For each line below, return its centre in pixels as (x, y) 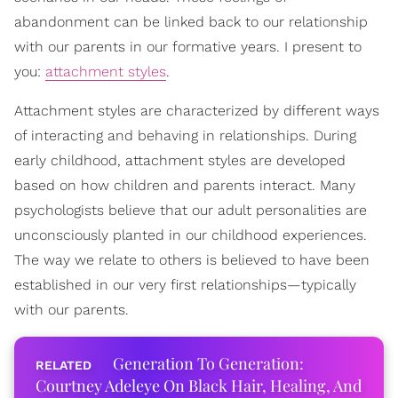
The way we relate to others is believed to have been (192, 259)
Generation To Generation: (208, 363)
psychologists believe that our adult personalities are (191, 210)
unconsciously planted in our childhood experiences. (191, 235)
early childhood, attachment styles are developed (180, 160)
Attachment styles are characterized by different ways (197, 110)
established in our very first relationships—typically (185, 284)
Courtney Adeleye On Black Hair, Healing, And (199, 385)
